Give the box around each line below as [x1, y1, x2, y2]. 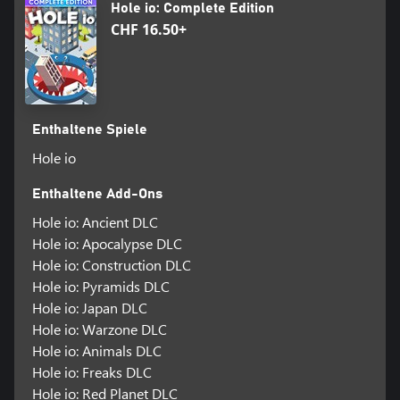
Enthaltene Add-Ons [31, 187, 162, 202]
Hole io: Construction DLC [31, 255, 191, 275]
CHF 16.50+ [111, 20, 187, 40]
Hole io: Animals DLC [31, 341, 162, 361]
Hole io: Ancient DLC [31, 212, 158, 232]
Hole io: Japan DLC [31, 298, 147, 318]
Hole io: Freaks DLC [31, 362, 152, 382]
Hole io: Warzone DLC [31, 320, 167, 339]
